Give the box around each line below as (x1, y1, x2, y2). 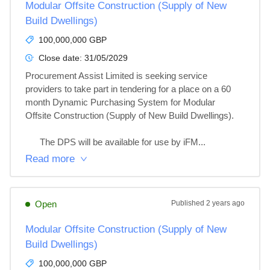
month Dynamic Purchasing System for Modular (25, 97, 218, 107)
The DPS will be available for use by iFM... (40, 137, 206, 147)
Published (171, 199, 206, 207)
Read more (25, 153, 75, 165)
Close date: (39, 53, 84, 63)
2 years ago (206, 199, 245, 207)
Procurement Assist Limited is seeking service (25, 71, 210, 81)
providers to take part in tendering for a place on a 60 (25, 84, 233, 94)
